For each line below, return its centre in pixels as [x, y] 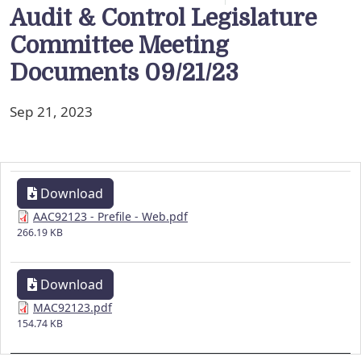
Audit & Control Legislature [163, 19]
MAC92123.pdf [73, 308]
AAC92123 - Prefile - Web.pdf [110, 217]
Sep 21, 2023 [51, 112]
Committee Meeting [119, 46]
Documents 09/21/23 [124, 73]
